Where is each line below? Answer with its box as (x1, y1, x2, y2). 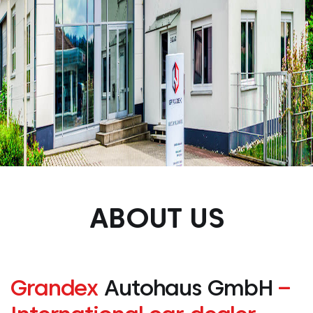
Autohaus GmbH (98, 274, 279, 301)
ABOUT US (89, 201, 224, 235)
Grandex (10, 274, 99, 301)
